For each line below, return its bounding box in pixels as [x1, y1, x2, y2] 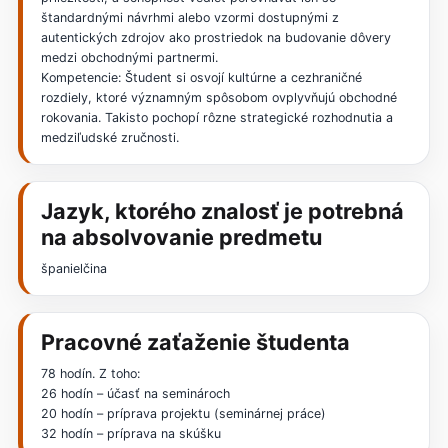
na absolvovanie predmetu [40, 223, 322, 250]
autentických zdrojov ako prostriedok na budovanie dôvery [40, 29, 391, 45]
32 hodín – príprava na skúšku [40, 425, 221, 441]
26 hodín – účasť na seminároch [40, 385, 230, 401]
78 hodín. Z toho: [40, 365, 140, 381]
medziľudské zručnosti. [40, 129, 179, 145]
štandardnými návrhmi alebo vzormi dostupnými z [40, 9, 339, 25]
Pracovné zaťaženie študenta [40, 328, 350, 355]
